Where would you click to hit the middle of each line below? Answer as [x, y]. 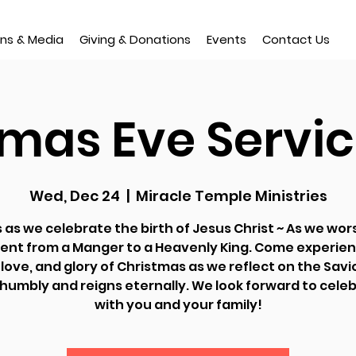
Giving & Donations [135, 39]
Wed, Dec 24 [74, 196]
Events [226, 39]
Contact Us [296, 39]
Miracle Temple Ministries [231, 196]
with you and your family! [178, 305]
